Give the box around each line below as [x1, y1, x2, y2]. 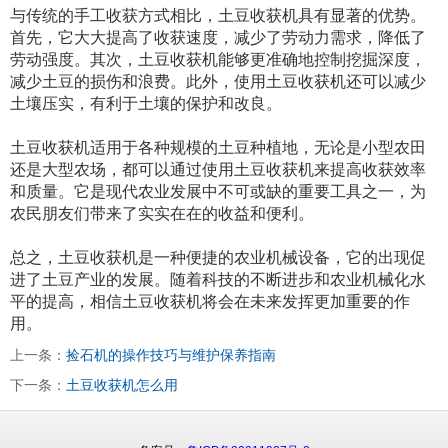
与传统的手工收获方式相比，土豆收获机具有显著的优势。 [10, 6, 426, 24]
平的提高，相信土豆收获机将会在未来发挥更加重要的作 [10, 292, 410, 310]
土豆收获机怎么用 [66, 376, 178, 393]
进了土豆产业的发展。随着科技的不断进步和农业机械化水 [10, 270, 426, 288]
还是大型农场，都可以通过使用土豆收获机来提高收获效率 [10, 160, 426, 178]
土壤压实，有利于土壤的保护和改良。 [10, 94, 282, 112]
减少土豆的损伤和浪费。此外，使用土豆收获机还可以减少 [10, 72, 426, 90]
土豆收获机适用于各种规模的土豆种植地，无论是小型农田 [10, 138, 426, 156]
